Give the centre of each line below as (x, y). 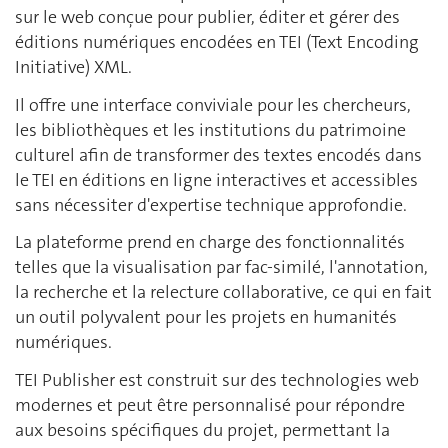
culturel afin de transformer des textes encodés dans (218, 154)
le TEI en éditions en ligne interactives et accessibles (216, 179)
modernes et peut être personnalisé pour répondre (210, 404)
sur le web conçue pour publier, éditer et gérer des (207, 17)
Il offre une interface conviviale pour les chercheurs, (213, 104)
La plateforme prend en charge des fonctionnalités (210, 242)
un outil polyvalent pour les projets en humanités (206, 317)
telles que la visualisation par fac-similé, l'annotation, (221, 267)
